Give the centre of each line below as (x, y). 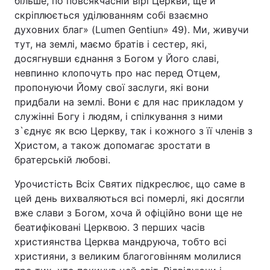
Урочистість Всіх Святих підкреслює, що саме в (130, 184)
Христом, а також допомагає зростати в (112, 145)
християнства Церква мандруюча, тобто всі (121, 242)
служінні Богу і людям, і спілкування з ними (119, 116)
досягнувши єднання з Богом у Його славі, (117, 58)
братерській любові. (62, 160)
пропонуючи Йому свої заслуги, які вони (112, 87)
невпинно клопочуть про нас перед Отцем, (117, 73)
